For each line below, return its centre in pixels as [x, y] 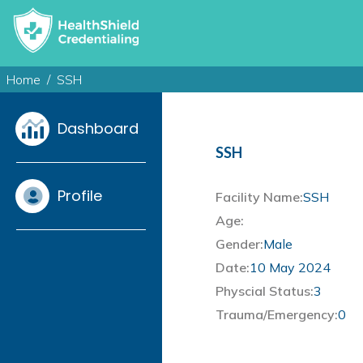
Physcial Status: [265, 291]
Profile [80, 196]
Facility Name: [259, 197]
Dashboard [98, 129]
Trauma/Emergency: [277, 315]
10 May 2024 [290, 268]
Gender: [239, 244]
